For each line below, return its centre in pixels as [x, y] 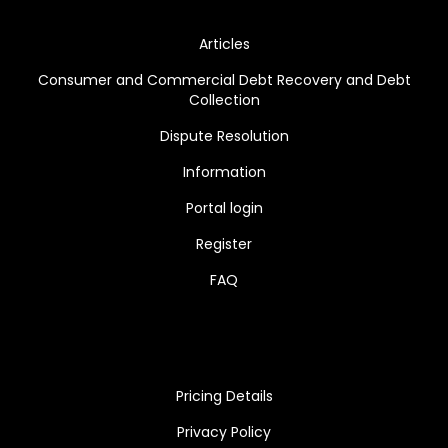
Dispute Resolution [224, 135]
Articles [224, 43]
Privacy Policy [224, 431]
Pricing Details [224, 395]
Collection [224, 99]
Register [224, 243]
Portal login [224, 207]
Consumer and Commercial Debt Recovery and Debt [224, 79]
